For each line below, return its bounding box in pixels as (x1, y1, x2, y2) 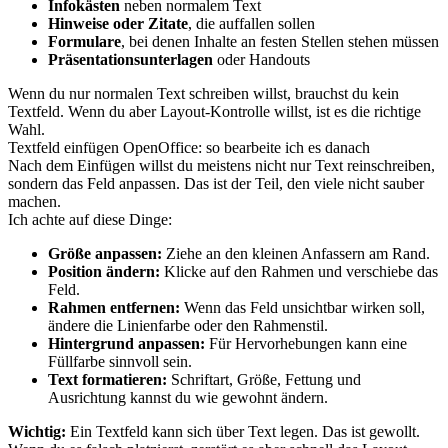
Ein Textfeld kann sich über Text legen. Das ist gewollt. (66, 423, 420, 440)
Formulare (48, 33, 121, 50)
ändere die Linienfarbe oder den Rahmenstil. (48, 317, 328, 334)
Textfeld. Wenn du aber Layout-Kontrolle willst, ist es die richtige (8, 103, 421, 120)
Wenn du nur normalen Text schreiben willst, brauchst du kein (8, 85, 399, 102)
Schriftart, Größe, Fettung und (167, 371, 361, 388)
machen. (8, 193, 61, 210)
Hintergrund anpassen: (48, 335, 205, 352)
